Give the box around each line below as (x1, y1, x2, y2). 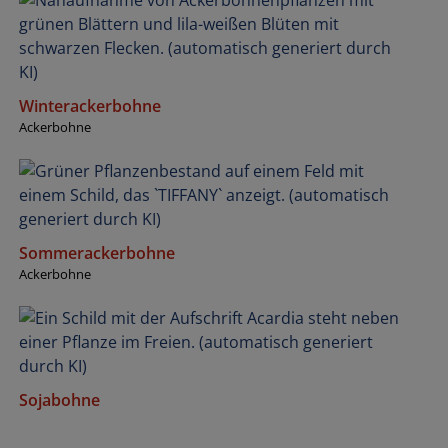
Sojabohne (19, 388, 100, 411)
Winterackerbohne (19, 94, 161, 117)
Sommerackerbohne (19, 241, 175, 264)
